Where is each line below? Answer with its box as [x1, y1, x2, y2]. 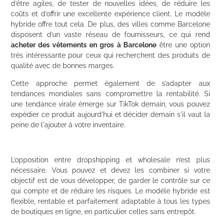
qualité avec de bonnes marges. [11, 62, 115, 70]
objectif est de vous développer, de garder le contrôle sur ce [11, 176, 210, 184]
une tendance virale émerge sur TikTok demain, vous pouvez [11, 100, 210, 108]
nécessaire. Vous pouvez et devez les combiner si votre [11, 166, 210, 174]
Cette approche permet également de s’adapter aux [11, 79, 210, 87]
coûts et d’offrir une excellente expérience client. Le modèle [11, 10, 210, 18]
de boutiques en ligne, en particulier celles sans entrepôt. [11, 207, 196, 216]
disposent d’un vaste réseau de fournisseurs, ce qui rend [11, 31, 210, 39]
